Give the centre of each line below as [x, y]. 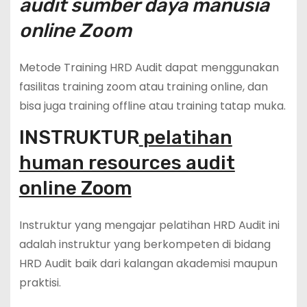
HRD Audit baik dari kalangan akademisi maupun [148, 264]
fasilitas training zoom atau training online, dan [143, 87]
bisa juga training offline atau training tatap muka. [152, 106]
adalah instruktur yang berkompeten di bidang [145, 245]
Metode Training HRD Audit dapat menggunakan [149, 68]
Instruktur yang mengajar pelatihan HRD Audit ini [149, 225]
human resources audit [127, 163]
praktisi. [40, 283]
